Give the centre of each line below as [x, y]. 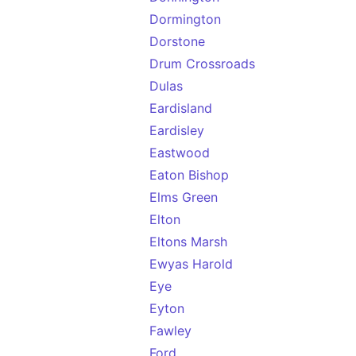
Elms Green [184, 197]
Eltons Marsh [188, 242]
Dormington [185, 19]
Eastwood [180, 153]
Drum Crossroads [202, 64]
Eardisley [177, 130]
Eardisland [181, 108]
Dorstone [177, 41]
